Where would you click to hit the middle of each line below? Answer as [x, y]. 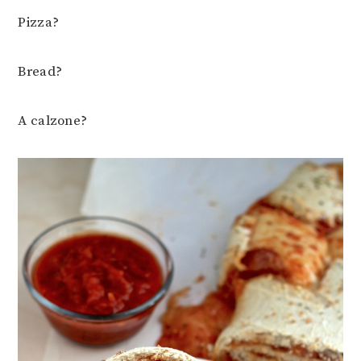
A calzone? [53, 121]
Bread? [40, 72]
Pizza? [39, 23]
